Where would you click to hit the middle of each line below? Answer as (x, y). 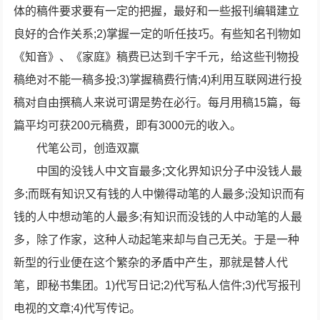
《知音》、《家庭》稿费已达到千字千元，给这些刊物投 (157, 57)
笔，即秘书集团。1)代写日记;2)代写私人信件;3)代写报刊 (157, 285)
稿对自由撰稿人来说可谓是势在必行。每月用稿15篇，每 (157, 102)
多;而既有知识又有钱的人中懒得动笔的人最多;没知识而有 (160, 194)
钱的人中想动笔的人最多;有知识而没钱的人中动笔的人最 (158, 217)
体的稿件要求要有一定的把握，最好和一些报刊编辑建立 (157, 11)
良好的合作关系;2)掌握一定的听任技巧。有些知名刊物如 (157, 34)
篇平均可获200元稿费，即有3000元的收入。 (128, 125)
